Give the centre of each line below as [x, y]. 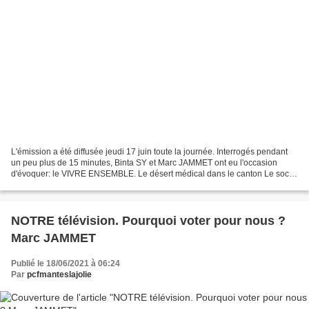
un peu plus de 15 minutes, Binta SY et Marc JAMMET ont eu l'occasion [144, 163]
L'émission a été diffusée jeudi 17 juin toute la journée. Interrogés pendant [149, 152]
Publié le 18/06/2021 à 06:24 [66, 264]
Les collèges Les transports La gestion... [86, 185]
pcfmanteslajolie [59, 275]
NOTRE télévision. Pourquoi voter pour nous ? [148, 221]
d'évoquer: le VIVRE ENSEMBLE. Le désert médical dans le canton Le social [154, 174]
